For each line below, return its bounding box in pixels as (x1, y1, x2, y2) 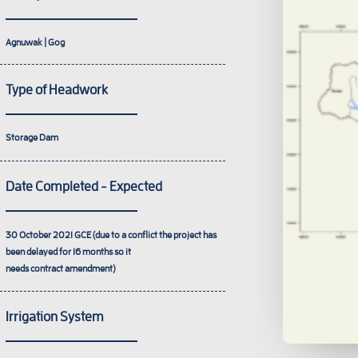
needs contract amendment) (6, 263, 115, 273)
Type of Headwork (6, 82, 108, 97)
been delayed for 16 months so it (6, 246, 131, 257)
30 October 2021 (6, 229, 73, 240)
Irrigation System (6, 308, 104, 324)
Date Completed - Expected (6, 178, 162, 193)
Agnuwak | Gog (6, 37, 65, 47)
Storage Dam (6, 132, 58, 142)
